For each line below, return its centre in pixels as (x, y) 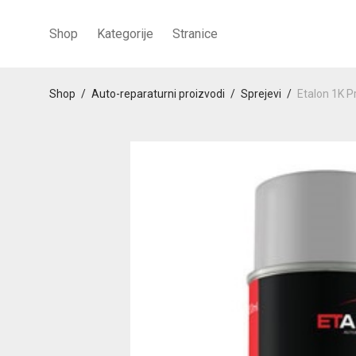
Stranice (195, 34)
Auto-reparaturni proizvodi (158, 94)
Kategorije (125, 34)
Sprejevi (261, 94)
